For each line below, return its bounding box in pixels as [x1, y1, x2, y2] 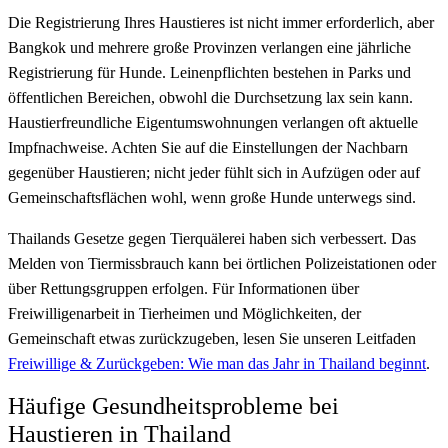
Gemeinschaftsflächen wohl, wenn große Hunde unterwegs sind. [8, 188, 416, 206]
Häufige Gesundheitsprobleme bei [8, 392, 339, 419]
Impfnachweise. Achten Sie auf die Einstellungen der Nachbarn [8, 138, 408, 156]
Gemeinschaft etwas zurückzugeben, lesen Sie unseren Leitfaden [8, 329, 416, 347]
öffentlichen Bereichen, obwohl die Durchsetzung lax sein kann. [8, 88, 413, 106]
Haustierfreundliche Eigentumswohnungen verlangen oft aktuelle [8, 113, 418, 131]
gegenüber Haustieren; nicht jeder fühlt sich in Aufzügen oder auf [8, 163, 420, 181]
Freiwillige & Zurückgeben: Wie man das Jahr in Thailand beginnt [8, 354, 426, 372]
